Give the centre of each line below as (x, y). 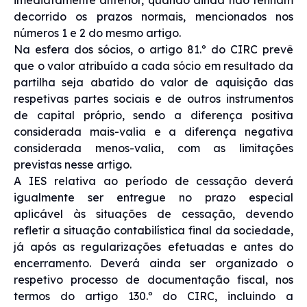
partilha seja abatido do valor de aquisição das (153, 82)
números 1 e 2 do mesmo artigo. (97, 33)
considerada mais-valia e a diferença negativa (153, 131)
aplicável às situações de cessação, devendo (153, 213)
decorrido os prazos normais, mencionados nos (153, 16)
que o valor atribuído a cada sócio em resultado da (153, 65)
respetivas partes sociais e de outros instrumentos (153, 98)
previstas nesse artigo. (73, 164)
